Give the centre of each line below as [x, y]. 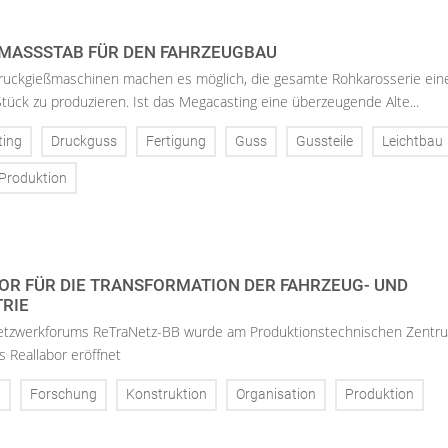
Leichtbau [412, 141]
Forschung [63, 395]
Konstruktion [166, 395]
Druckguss [84, 141]
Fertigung [176, 141]
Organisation [276, 395]
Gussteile [324, 141]
